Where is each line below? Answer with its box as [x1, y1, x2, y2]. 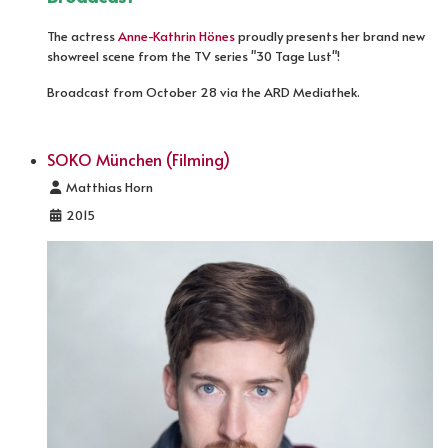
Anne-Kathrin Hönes [118, 26, 235, 45]
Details [46, 176, 88, 195]
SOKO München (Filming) [47, 147, 230, 170]
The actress [47, 26, 118, 45]
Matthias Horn [63, 177, 154, 196]
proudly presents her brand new [235, 26, 425, 45]
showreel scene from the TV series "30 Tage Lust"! [47, 46, 340, 65]
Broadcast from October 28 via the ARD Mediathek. [47, 82, 360, 101]
